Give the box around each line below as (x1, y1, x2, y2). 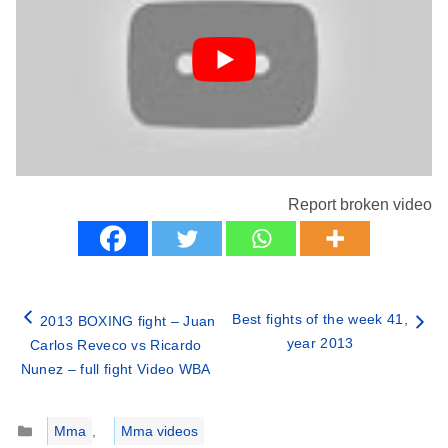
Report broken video (288, 196, 432, 214)
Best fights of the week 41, (232, 311, 408, 328)
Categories (31, 410, 101, 427)
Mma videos (120, 422, 198, 439)
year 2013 (286, 335, 354, 352)
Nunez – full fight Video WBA (20, 361, 211, 378)
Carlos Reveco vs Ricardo (29, 337, 202, 354)
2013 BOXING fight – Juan (40, 313, 216, 330)
